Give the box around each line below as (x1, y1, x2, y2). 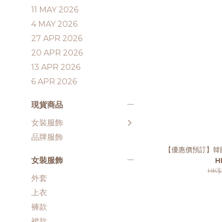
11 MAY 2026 (31, 5, 78, 14)
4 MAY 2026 (31, 19, 77, 29)
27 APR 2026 (31, 34, 82, 43)
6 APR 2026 (31, 77, 77, 86)
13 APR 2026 (31, 62, 80, 72)
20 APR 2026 (31, 48, 83, 57)
